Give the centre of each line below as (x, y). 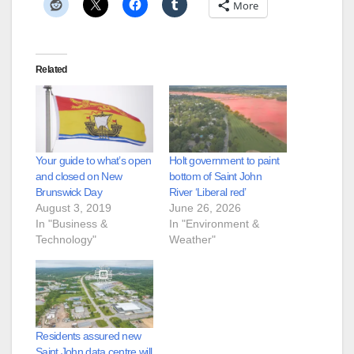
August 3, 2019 (73, 208)
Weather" (192, 240)
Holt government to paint (224, 161)
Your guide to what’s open (94, 161)
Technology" (66, 240)
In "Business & (72, 224)
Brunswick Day (69, 192)
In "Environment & (214, 224)
